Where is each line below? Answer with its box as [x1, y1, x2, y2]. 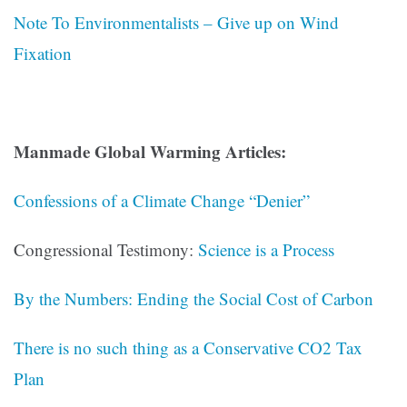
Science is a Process [198, 238, 334, 262]
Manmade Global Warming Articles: [14, 139, 286, 164]
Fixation [14, 42, 72, 65]
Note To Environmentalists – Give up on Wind [14, 11, 339, 35]
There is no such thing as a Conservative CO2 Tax [14, 336, 362, 360]
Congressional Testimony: [14, 238, 198, 262]
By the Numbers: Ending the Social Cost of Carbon [14, 287, 373, 311]
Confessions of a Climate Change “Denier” [14, 189, 310, 213]
